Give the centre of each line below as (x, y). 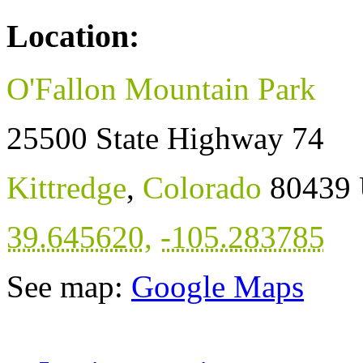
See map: (69, 286)
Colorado (202, 187)
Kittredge (66, 187)
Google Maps (218, 286)
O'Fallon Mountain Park (161, 88)
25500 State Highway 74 (165, 138)
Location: (73, 36)
